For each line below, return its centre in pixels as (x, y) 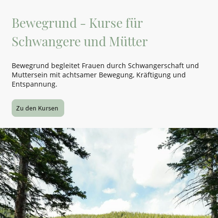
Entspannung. (35, 84)
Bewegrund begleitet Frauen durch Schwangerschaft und (105, 66)
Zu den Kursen (38, 108)
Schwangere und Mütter (81, 41)
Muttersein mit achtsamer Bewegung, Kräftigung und (99, 75)
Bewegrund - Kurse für (77, 22)
